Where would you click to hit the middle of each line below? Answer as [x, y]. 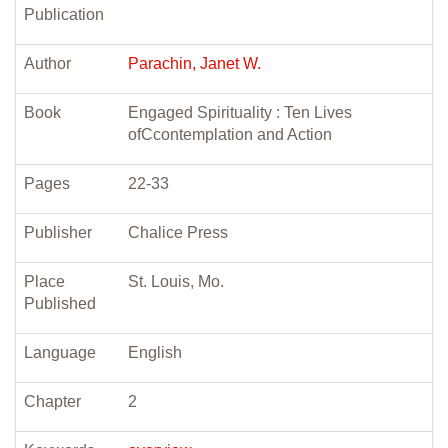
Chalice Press [178, 232]
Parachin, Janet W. [194, 63]
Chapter [52, 401]
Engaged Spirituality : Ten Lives [240, 112]
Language [60, 352]
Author [47, 63]
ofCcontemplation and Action [230, 134]
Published [60, 303]
